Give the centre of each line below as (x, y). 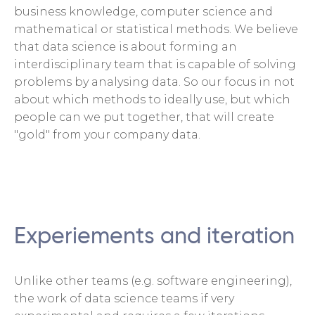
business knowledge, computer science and (143, 11)
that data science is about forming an (126, 46)
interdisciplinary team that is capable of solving (155, 64)
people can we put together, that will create (144, 117)
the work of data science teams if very (124, 298)
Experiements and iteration (154, 237)
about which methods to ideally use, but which (152, 99)
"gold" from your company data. (107, 134)
